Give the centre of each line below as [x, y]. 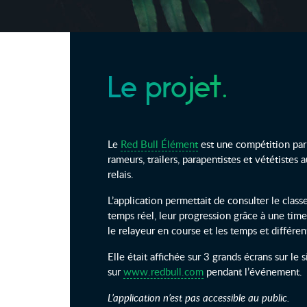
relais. [121, 174]
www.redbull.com [163, 271]
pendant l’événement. [253, 271]
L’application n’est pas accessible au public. [199, 297]
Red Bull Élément [159, 144]
